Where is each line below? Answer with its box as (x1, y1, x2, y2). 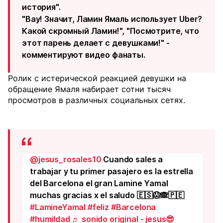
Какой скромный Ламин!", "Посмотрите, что (22, 26, 199, 36)
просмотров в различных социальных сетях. (8, 95, 185, 105)
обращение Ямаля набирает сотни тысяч (8, 84, 171, 94)
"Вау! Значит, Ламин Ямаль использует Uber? (22, 14, 203, 24)
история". (22, 2, 61, 12)
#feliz (87, 202, 109, 212)
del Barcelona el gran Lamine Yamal (30, 178, 168, 188)
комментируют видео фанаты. (22, 50, 145, 60)
